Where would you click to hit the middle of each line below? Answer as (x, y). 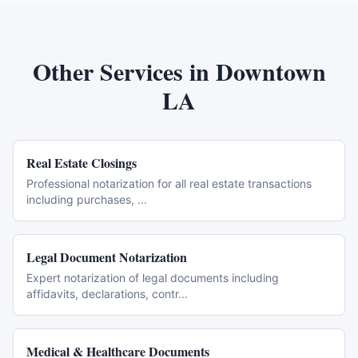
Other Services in (124, 71)
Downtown (270, 71)
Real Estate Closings (82, 163)
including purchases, (82, 199)
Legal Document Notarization (107, 257)
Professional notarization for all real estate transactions (169, 183)
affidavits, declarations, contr (102, 294)
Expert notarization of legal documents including (153, 278)
